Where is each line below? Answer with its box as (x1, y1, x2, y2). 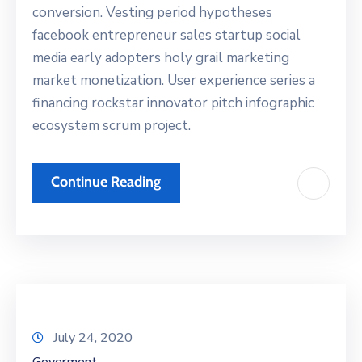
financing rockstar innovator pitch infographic (32, 94, 314, 113)
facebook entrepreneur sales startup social (32, 26, 301, 45)
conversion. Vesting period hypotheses (32, 3, 272, 23)
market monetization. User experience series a (32, 71, 315, 90)
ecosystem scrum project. (32, 116, 191, 136)
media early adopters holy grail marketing (32, 48, 289, 68)
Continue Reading (51, 173, 161, 192)
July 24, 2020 (53, 329, 133, 347)
